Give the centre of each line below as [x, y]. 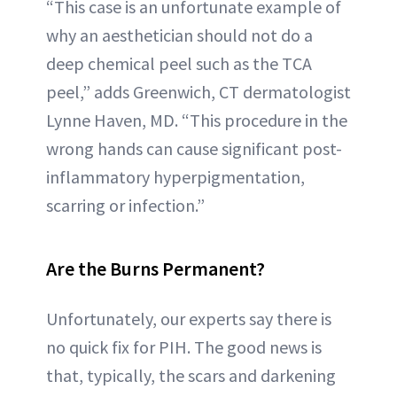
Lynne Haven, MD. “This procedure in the [197, 120]
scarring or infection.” [125, 205]
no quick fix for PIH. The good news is [184, 346]
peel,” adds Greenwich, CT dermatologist [198, 91]
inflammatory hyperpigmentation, [175, 176]
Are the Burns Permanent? [156, 268]
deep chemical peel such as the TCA [179, 63]
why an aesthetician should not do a [179, 35]
